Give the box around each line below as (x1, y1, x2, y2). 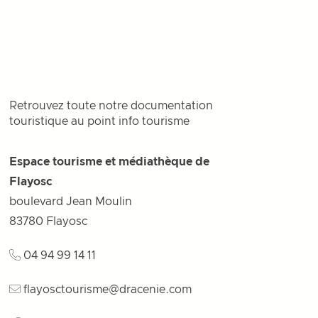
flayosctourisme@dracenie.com (23, 284, 192, 295)
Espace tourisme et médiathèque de (9, 156, 210, 168)
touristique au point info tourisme (9, 116, 190, 127)
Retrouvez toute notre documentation (9, 100, 214, 111)
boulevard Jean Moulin (9, 196, 133, 207)
